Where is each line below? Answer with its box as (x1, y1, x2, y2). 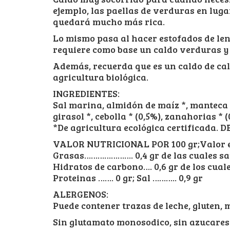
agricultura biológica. (53, 70, 148, 83)
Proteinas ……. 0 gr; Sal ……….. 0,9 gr (53, 171, 203, 184)
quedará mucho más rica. (53, 15, 165, 28)
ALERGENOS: (53, 187, 108, 200)
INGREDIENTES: (53, 87, 120, 100)
